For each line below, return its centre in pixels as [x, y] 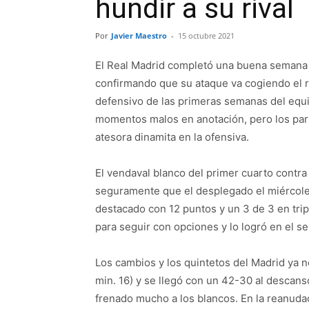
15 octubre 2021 [206, 36]
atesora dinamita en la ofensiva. [172, 137]
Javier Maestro [139, 36]
